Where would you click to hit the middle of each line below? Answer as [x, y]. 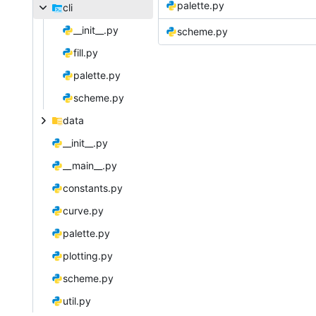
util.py [77, 301]
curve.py [83, 211]
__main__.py [90, 166]
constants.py [92, 188]
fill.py [85, 53]
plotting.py [87, 256]
